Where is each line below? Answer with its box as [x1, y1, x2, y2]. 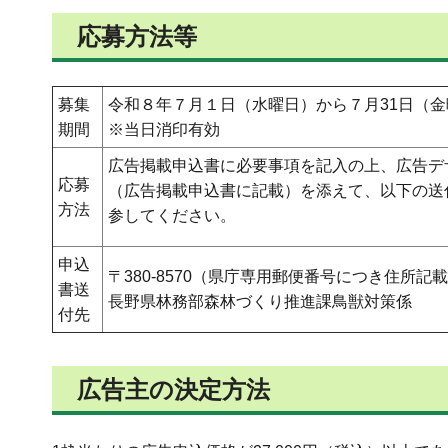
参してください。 [108, 207, 236, 225]
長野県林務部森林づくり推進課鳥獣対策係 [108, 293, 412, 311]
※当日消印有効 [108, 121, 220, 139]
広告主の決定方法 [77, 376, 270, 404]
